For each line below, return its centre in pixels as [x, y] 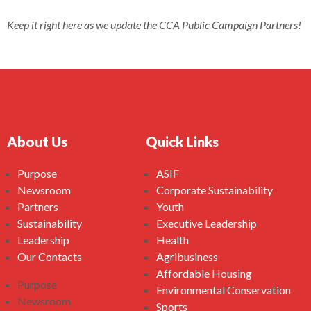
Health [173, 240]
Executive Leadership [207, 223]
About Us [37, 142]
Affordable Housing [204, 273]
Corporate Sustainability [215, 190]
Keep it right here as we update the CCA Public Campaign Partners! [154, 25]
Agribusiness [187, 257]
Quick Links [182, 142]
